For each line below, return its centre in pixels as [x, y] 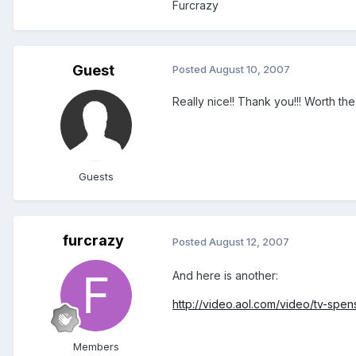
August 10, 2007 [250, 70]
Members [96, 347]
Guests [96, 177]
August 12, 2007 [249, 241]
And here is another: [225, 276]
